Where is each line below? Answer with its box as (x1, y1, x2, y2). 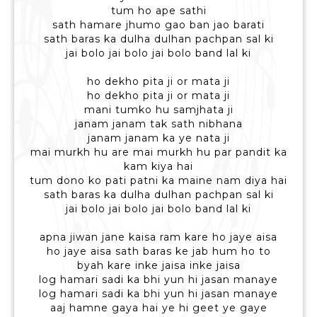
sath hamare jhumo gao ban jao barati (52, 18, 265, 32)
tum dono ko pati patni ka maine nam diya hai (30, 174, 287, 188)
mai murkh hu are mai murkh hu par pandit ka (30, 146, 287, 159)
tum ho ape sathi (110, 4, 207, 18)
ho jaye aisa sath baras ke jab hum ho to (46, 245, 271, 258)
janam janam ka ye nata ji (87, 132, 230, 145)
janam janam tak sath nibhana (74, 117, 243, 131)
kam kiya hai (124, 160, 193, 173)
